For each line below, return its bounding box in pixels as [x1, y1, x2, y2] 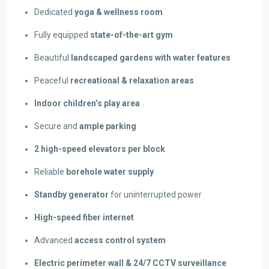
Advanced [34, 235, 74, 246]
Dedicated [34, 7, 74, 17]
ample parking [79, 121, 136, 131]
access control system [74, 235, 166, 246]
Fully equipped [34, 30, 90, 40]
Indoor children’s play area [34, 98, 140, 109]
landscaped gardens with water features [71, 53, 231, 63]
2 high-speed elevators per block [34, 144, 165, 154]
